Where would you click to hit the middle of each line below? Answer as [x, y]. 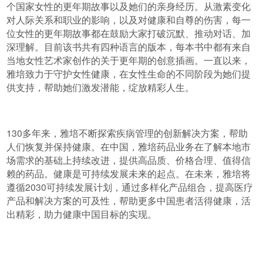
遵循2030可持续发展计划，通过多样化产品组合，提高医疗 [130, 186]
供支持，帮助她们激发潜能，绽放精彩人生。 [101, 87]
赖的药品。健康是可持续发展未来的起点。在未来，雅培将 [129, 173]
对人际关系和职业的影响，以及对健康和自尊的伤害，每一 [129, 20]
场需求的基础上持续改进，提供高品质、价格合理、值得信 [129, 159]
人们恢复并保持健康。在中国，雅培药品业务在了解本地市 [129, 146]
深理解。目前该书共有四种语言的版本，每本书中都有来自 [129, 47]
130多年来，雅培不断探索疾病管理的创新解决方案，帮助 [127, 132]
